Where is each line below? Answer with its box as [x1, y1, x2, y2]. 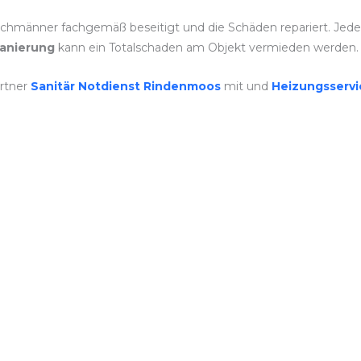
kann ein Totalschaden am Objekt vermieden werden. [55, 40, 359, 56]
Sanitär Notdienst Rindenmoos [30, 78, 221, 93]
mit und [223, 78, 272, 93]
